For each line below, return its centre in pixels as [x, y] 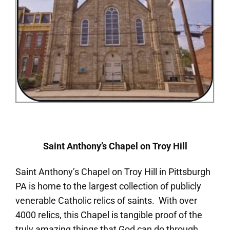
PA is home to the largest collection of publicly [108, 186]
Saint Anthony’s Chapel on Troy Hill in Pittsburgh [113, 171]
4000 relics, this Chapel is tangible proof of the [109, 215]
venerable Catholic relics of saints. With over [106, 200]
